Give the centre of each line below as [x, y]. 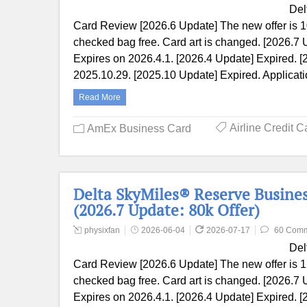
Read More [100, 97]
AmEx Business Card [139, 128]
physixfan [102, 230]
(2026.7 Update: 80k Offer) [167, 210]
